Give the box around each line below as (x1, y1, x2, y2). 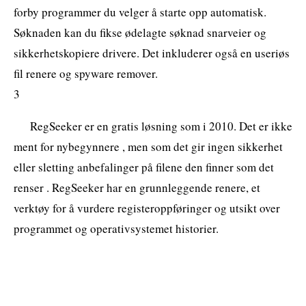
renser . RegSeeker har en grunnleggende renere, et (14, 179, 260, 195)
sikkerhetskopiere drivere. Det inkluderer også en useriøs (14, 44, 290, 61)
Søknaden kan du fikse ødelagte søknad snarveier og (14, 24, 266, 40)
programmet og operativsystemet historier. (14, 220, 219, 236)
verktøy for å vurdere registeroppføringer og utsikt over (14, 199, 280, 216)
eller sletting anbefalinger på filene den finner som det (14, 158, 274, 175)
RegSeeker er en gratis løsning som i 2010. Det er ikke (30, 117, 292, 134)
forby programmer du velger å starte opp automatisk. (14, 3, 266, 20)
